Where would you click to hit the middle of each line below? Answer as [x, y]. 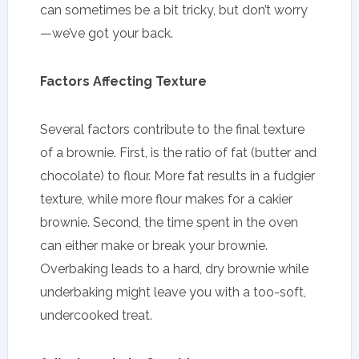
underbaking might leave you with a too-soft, [173, 292]
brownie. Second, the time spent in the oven [169, 222]
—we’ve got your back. [107, 33]
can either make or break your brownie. [154, 245]
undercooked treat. [96, 315]
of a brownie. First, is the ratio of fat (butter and [178, 152]
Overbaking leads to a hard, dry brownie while [174, 268]
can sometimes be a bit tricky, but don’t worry [174, 10]
